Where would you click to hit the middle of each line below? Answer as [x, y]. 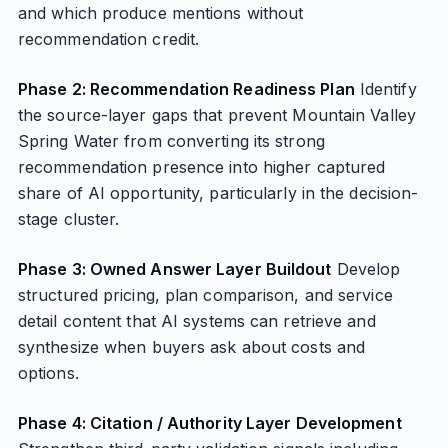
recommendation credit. [108, 39]
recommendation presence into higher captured [201, 167]
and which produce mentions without [160, 13]
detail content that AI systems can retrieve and [196, 321]
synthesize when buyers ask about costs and [191, 347]
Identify [385, 89]
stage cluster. [68, 219]
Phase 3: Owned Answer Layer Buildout [174, 269]
